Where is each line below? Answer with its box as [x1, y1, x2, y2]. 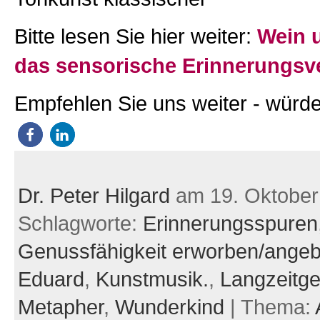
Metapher [17, 295, 104, 319]
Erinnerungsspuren [142, 211, 318, 235]
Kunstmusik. [95, 267, 209, 291]
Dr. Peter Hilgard [17, 184, 170, 207]
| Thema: [224, 295, 315, 319]
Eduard [17, 267, 84, 291]
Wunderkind [114, 295, 224, 319]
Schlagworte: [17, 211, 143, 235]
